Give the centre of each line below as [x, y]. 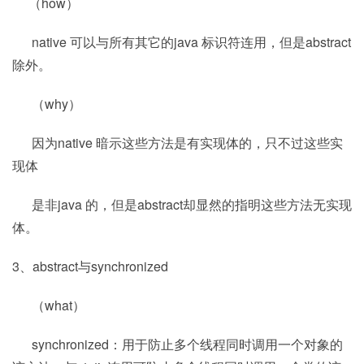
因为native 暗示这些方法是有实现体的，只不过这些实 [178, 143]
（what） [49, 305]
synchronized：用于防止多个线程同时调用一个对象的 [178, 344]
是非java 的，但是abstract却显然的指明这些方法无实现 [182, 204]
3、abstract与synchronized [90, 266]
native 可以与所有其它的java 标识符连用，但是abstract [182, 42]
